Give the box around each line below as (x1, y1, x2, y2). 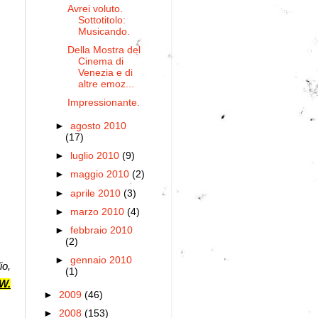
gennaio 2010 (70, 254, 133, 265)
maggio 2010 (70, 169, 133, 180)
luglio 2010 (70, 150, 123, 162)
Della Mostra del (67, 45, 141, 56)
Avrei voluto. (67, 4, 123, 14)
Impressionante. (67, 97, 140, 109)
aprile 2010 (70, 187, 124, 199)
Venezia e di (77, 67, 133, 79)
